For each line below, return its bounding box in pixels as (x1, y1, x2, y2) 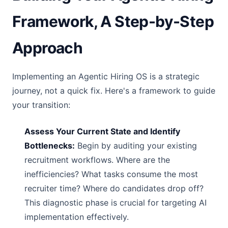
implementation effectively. (24, 212, 129, 222)
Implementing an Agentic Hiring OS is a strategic (12, 71, 199, 81)
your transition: (12, 100, 70, 110)
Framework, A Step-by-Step (12, 12, 214, 31)
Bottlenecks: (24, 140, 75, 151)
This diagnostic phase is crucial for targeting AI (24, 197, 207, 208)
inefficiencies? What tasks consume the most (24, 169, 198, 179)
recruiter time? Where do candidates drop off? (24, 183, 204, 193)
